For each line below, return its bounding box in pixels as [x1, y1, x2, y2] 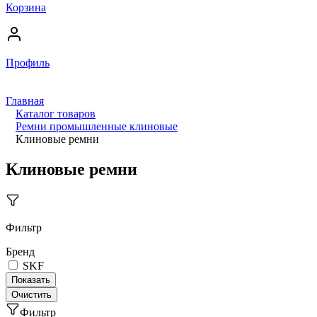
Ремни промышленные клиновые [16, 120, 178, 132]
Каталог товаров [16, 108, 96, 120]
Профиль [6, 57, 50, 69]
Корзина [6, 1, 46, 13]
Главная [6, 95, 44, 107]
